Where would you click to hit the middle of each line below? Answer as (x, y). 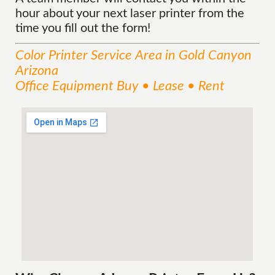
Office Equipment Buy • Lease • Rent (120, 86)
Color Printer (52, 55)
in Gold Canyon (207, 55)
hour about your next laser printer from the (130, 14)
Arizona (37, 71)
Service (112, 55)
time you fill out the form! (83, 28)
